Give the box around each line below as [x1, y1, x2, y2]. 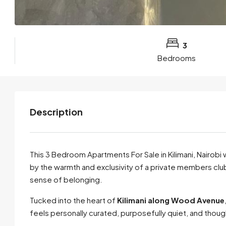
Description [30, 105, 83, 118]
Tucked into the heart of [30, 195, 117, 205]
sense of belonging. [30, 174, 102, 184]
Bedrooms [157, 52, 196, 63]
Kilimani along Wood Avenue [117, 195, 224, 205]
